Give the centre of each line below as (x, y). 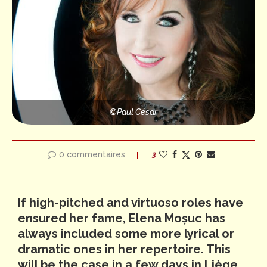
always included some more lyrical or (126, 234)
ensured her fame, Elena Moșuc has (122, 218)
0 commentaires (92, 155)
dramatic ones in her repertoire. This (124, 249)
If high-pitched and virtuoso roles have (131, 203)
